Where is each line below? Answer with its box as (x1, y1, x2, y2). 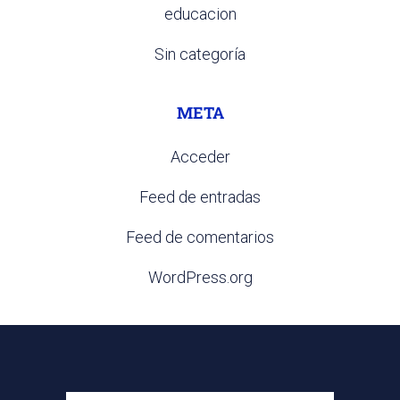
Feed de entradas (139, 187, 261, 207)
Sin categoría (154, 45, 246, 64)
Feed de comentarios (126, 228, 274, 247)
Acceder (170, 147, 230, 167)
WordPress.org (147, 268, 253, 287)
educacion (163, 4, 237, 24)
